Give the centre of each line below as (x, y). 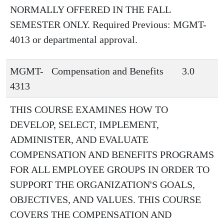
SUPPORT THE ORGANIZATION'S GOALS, (102, 184)
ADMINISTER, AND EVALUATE (79, 139)
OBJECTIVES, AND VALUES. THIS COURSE (105, 199)
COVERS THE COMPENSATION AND (91, 214)
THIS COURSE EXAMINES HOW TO (89, 109)
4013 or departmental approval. (74, 39)
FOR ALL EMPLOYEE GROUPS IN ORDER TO (110, 169)
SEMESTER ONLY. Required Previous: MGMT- (108, 24)
